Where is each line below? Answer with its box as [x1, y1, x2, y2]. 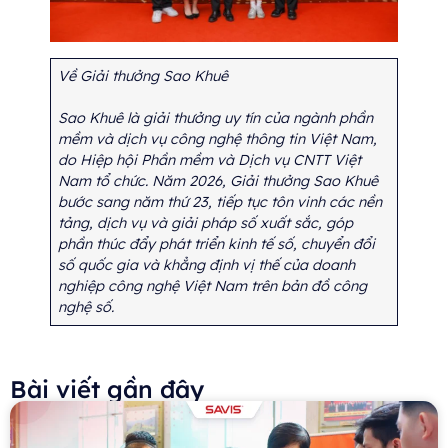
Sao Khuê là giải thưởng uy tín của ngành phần [58, 109, 374, 128]
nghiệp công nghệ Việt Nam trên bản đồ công [58, 277, 368, 296]
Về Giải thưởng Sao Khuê [58, 67, 229, 86]
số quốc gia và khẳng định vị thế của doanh [58, 256, 356, 275]
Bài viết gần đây [10, 374, 204, 405]
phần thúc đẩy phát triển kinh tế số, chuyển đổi [58, 235, 376, 254]
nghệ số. [58, 298, 115, 317]
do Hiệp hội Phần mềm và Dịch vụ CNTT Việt [58, 151, 362, 170]
